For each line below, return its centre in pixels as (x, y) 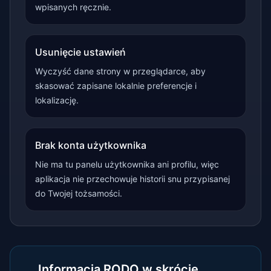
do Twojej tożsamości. (79, 193)
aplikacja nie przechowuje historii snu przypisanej (132, 179)
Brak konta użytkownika (91, 145)
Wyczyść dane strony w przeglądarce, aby (120, 71)
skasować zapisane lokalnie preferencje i (116, 86)
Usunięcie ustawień (80, 52)
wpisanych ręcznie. (73, 7)
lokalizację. (57, 100)
